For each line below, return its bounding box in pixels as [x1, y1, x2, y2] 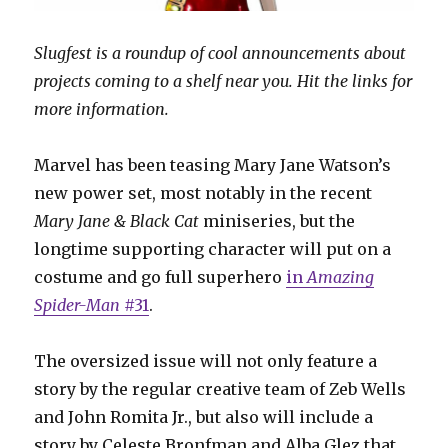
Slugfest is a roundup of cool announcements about [34, 43, 407, 64]
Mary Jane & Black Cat [34, 211, 200, 232]
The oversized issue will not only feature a [34, 351, 378, 372]
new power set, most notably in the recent [34, 183, 373, 204]
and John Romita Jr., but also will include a [34, 407, 374, 428]
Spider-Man [34, 295, 121, 316]
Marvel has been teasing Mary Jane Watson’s [34, 155, 392, 176]
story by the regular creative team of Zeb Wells [34, 379, 407, 400]
